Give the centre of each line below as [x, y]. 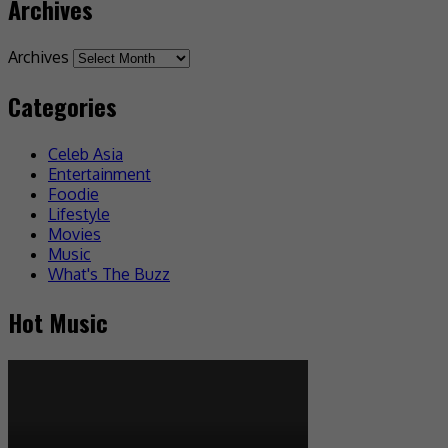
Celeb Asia [85, 153]
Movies [74, 233]
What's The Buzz [109, 273]
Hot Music [58, 321]
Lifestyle [79, 213]
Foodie [73, 193]
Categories [62, 105]
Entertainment [99, 173]
